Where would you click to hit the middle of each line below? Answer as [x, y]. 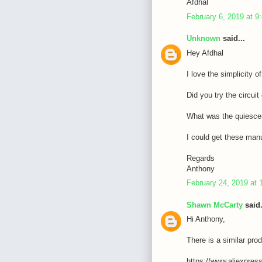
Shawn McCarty [215, 205]
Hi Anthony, [206, 219]
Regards [201, 158]
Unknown [204, 38]
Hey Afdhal [205, 53]
